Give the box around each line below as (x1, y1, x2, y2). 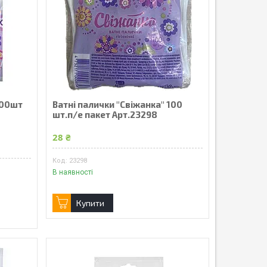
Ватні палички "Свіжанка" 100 (52, 99, 182, 110)
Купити (76, 198, 104, 209)
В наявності (52, 168, 93, 177)
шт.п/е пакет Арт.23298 (52, 109, 157, 120)
